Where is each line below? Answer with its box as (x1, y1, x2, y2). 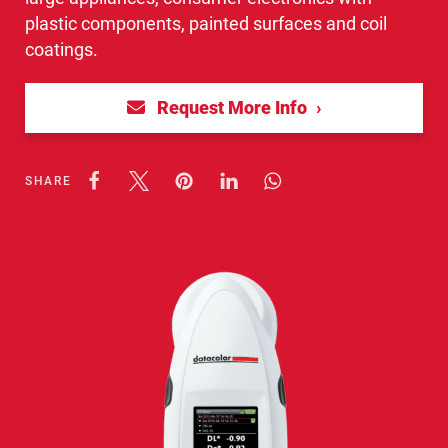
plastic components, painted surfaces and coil (25, 13, 387, 34)
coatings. (25, 39, 98, 60)
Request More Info (153, 97, 311, 118)
